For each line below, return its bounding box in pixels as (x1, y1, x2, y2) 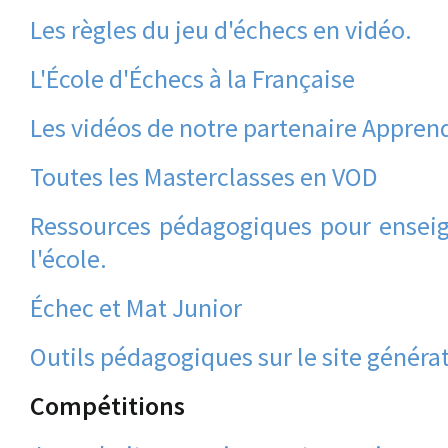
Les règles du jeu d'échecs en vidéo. (30, 13, 412, 46)
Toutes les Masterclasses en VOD (30, 160, 378, 193)
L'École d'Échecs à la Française (30, 62, 355, 95)
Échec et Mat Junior (30, 291, 242, 324)
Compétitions (30, 389, 185, 422)
